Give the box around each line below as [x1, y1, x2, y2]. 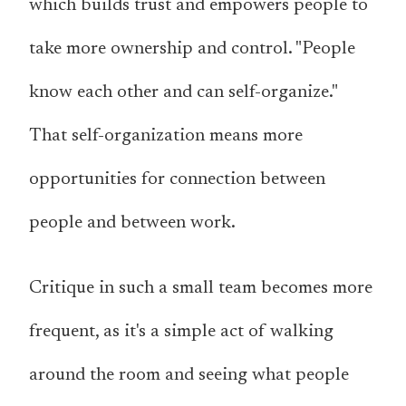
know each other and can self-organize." [29, 83, 337, 102]
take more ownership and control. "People [29, 40, 355, 59]
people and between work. [29, 214, 236, 233]
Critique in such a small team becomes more [29, 279, 372, 298]
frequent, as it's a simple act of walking [29, 323, 333, 342]
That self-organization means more [29, 127, 303, 146]
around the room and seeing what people [29, 366, 349, 385]
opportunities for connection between [29, 170, 325, 189]
